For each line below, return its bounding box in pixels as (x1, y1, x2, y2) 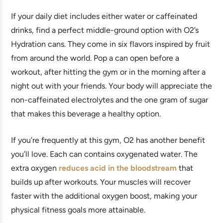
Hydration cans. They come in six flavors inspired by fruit (11, 39, 210, 49)
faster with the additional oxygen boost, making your (11, 191, 197, 201)
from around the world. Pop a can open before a (11, 53, 179, 63)
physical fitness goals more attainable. (11, 205, 145, 215)
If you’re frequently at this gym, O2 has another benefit (11, 135, 205, 145)
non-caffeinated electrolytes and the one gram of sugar (11, 95, 208, 105)
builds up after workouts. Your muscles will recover (11, 177, 191, 187)
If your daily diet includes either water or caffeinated (11, 11, 197, 21)
